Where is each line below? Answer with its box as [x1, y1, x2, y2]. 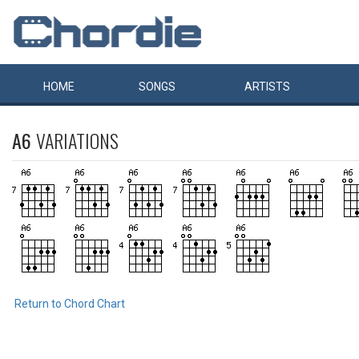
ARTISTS [244, 80, 290, 93]
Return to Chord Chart [14, 297, 125, 310]
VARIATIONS [36, 126, 119, 155]
